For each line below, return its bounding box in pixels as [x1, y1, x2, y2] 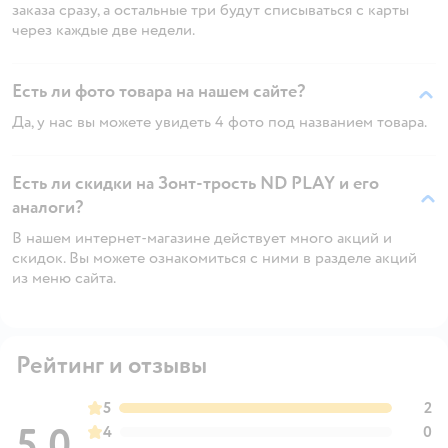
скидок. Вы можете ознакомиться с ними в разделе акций [12, 247, 417, 268]
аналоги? [12, 195, 83, 219]
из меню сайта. [12, 267, 116, 288]
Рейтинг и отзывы [16, 349, 207, 381]
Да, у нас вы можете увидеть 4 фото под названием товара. [12, 111, 427, 132]
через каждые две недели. [12, 19, 195, 40]
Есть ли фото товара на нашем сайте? [12, 79, 305, 103]
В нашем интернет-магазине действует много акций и [12, 227, 392, 248]
